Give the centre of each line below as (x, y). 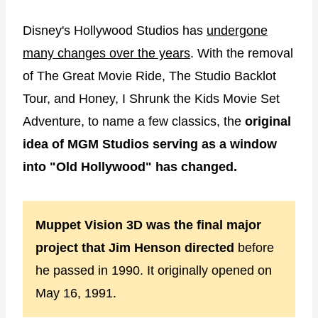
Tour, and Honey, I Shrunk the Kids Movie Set (151, 98)
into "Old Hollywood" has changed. (130, 166)
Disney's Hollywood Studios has (115, 30)
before (256, 247)
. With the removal (242, 53)
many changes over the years (106, 53)
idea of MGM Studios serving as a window (150, 144)
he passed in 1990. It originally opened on (154, 270)
